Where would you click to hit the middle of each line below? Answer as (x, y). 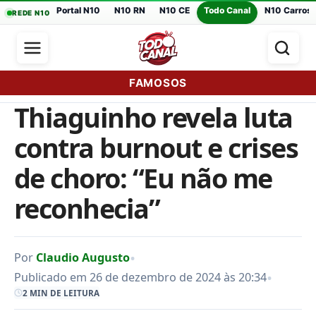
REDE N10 (31, 13)
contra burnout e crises (156, 148)
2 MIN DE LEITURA (61, 292)
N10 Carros (288, 10)
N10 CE (175, 10)
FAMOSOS (158, 83)
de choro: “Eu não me (143, 178)
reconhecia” (87, 208)
